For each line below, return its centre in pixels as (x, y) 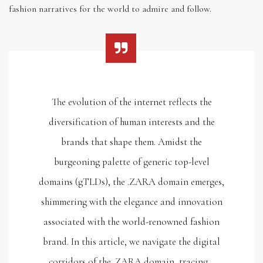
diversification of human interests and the (131, 122)
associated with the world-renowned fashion (131, 221)
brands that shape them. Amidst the (131, 141)
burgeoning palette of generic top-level (131, 161)
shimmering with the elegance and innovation (131, 201)
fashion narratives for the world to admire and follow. (110, 9)
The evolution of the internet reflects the (131, 102)
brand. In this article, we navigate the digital (131, 241)
